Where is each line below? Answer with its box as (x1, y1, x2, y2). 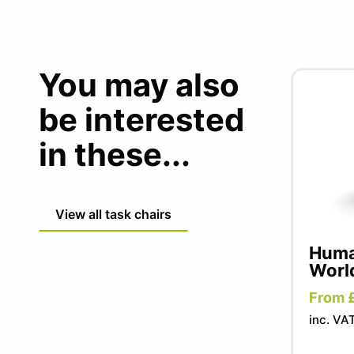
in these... (38, 135, 190, 174)
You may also (38, 66, 239, 104)
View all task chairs (55, 206, 171, 222)
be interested (38, 100, 244, 139)
